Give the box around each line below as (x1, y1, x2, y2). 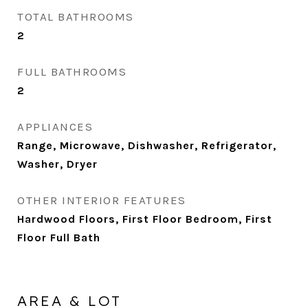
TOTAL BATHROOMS (17, 10, 134, 23)
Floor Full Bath (17, 231, 100, 244)
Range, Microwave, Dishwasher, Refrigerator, (17, 139, 276, 152)
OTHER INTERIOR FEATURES (17, 193, 186, 207)
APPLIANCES (17, 120, 93, 133)
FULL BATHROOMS (17, 65, 126, 78)
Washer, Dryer (17, 157, 98, 170)
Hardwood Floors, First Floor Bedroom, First (17, 212, 272, 225)
